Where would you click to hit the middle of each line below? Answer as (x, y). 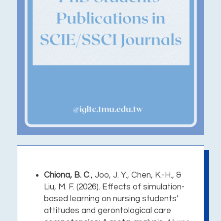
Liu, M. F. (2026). (73, 187)
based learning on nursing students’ (111, 199)
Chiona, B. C (66, 175)
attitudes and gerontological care (107, 210)
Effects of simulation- (143, 187)
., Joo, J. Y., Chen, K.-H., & (135, 175)
